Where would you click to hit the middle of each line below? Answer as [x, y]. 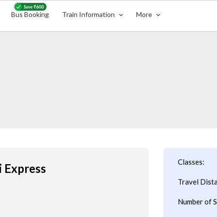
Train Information [89, 14]
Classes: [191, 162]
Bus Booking [30, 14]
